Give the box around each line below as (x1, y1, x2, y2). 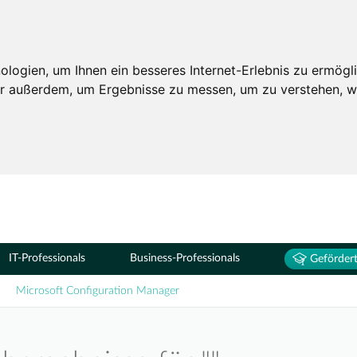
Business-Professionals (130, 253, 240, 264)
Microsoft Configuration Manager (16, 285, 179, 296)
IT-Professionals (9, 253, 85, 264)
